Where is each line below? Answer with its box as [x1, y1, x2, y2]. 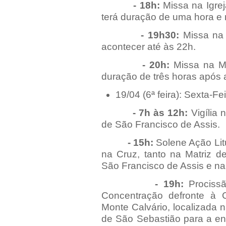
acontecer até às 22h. [101, 41, 196, 52]
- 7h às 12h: [101, 107, 191, 118]
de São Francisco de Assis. [101, 119, 220, 130]
